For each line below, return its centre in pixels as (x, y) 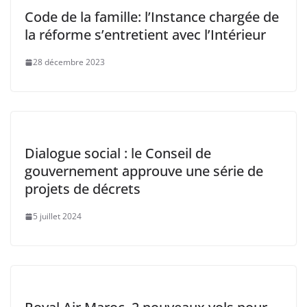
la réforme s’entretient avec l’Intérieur (145, 35)
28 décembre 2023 (69, 62)
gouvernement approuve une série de (144, 171)
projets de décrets (83, 189)
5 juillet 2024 (57, 216)
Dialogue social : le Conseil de (118, 153)
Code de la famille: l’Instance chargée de (152, 17)
